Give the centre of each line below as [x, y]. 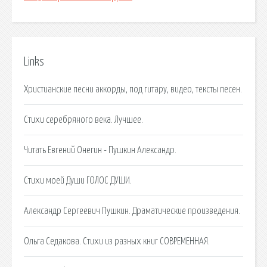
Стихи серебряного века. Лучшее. [83, 119]
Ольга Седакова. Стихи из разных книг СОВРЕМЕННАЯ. [117, 241]
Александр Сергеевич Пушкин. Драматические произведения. [132, 211]
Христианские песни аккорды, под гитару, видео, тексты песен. [133, 89]
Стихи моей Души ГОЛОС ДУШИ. [78, 180]
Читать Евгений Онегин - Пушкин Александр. [100, 150]
